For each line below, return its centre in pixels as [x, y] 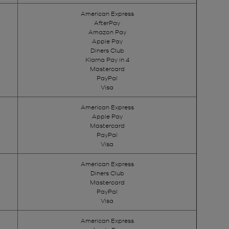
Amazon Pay [107, 31]
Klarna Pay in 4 [107, 59]
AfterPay [107, 22]
